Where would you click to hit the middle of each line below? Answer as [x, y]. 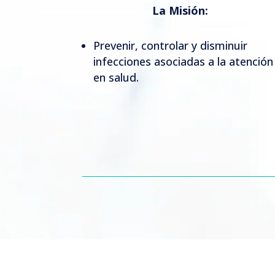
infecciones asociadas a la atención [184, 61]
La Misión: [180, 10]
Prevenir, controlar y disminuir [171, 45]
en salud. [116, 77]
